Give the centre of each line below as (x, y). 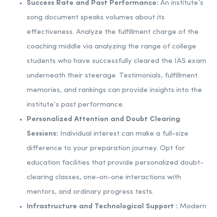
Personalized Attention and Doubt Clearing (103, 120)
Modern (193, 207)
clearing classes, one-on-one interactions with (104, 178)
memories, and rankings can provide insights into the (114, 91)
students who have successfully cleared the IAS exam (116, 62)
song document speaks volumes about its (96, 18)
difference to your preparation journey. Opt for (106, 149)
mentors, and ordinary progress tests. (90, 192)
